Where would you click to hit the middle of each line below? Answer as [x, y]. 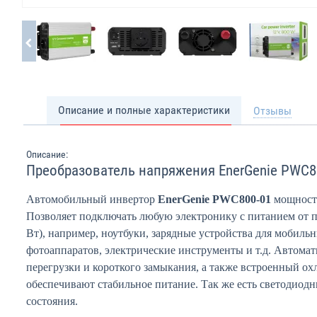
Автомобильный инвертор [92, 199]
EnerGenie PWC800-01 [214, 199]
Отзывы [272, 111]
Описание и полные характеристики [144, 110]
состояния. [52, 301]
